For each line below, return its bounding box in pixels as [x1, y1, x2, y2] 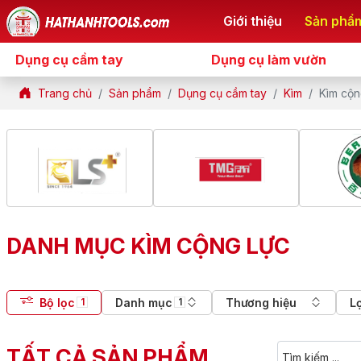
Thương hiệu [226, 295, 297, 309]
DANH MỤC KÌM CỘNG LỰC [6, 232, 290, 259]
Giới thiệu [222, 13, 282, 30]
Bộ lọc [39, 295, 75, 309]
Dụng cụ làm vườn [211, 51, 327, 68]
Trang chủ [38, 85, 92, 100]
